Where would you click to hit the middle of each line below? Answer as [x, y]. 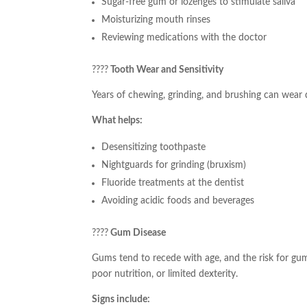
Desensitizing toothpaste [154, 148]
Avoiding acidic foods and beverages [178, 201]
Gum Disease [137, 233]
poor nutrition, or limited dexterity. [165, 274]
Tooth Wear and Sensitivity [166, 70]
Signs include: [121, 300]
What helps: [118, 121]
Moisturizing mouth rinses [156, 20]
